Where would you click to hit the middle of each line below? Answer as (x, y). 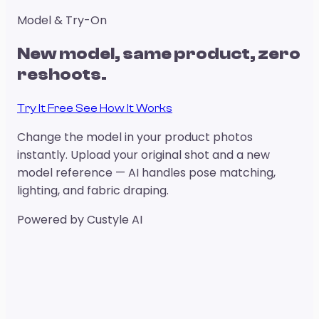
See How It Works (124, 108)
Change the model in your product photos (135, 137)
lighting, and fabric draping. (93, 190)
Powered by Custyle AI (80, 219)
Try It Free (46, 108)
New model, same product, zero (159, 53)
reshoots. (62, 74)
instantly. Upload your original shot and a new (143, 155)
